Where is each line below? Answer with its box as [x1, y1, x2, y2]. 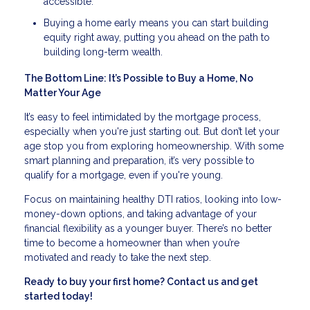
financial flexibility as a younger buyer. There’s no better [24, 222, 272, 234]
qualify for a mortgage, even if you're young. [24, 169, 223, 181]
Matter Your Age [24, 86, 101, 98]
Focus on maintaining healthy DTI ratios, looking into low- [24, 193, 282, 205]
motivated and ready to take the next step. [24, 251, 211, 263]
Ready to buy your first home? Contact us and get [24, 275, 258, 287]
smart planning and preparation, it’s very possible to [24, 154, 255, 166]
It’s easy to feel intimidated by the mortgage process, [24, 111, 261, 122]
